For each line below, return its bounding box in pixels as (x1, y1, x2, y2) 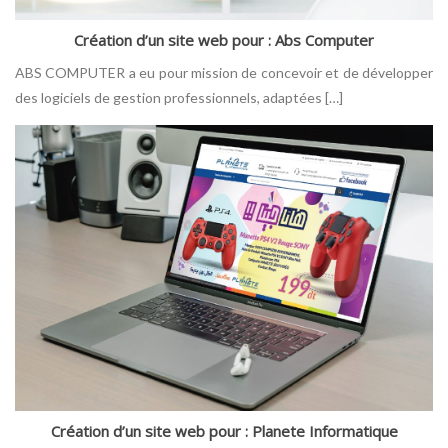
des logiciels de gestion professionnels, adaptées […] (15, 88, 343, 106)
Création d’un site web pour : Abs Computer (74, 29, 374, 50)
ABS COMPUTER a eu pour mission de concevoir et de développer (15, 63, 433, 81)
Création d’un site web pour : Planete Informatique (50, 420, 398, 441)
